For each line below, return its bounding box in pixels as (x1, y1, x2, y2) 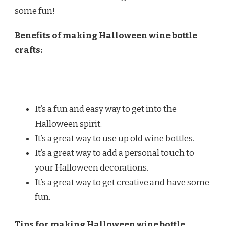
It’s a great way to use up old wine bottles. (35, 133, 194, 144)
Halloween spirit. (35, 119, 102, 130)
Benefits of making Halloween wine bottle (15, 30, 197, 41)
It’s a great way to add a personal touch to (35, 148, 194, 159)
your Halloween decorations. (35, 162, 148, 174)
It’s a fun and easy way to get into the (35, 104, 177, 115)
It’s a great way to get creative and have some (35, 177, 209, 188)
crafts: (15, 45, 42, 56)
